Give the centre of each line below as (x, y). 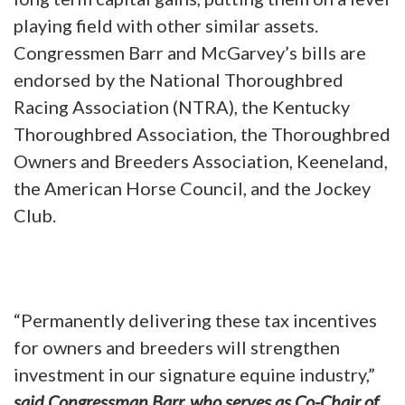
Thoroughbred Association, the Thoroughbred (202, 133)
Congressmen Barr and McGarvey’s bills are (190, 52)
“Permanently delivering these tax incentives (195, 320)
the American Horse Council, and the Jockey (192, 188)
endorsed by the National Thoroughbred (179, 79)
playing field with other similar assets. (168, 25)
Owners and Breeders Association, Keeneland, (201, 160)
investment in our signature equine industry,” (194, 374)
